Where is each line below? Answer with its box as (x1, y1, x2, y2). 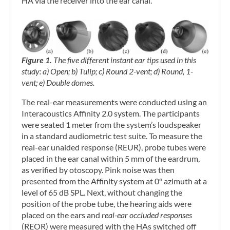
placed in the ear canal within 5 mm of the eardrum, (22, 154, 200, 163)
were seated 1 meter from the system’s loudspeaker (22, 120, 202, 129)
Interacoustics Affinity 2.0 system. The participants (22, 108, 200, 118)
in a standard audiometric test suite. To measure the (22, 131, 203, 141)
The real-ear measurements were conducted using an (22, 97, 207, 107)
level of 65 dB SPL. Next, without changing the (22, 187, 183, 197)
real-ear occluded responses (102, 210, 193, 220)
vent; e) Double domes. (22, 78, 95, 87)
